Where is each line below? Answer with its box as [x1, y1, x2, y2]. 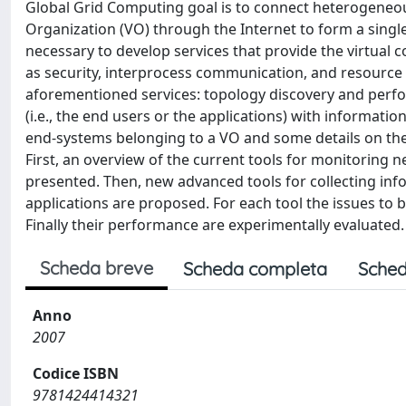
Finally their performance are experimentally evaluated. [25, 215, 404, 235]
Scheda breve [40, 256, 153, 279]
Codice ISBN [33, 363, 119, 383]
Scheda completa [183, 257, 327, 280]
